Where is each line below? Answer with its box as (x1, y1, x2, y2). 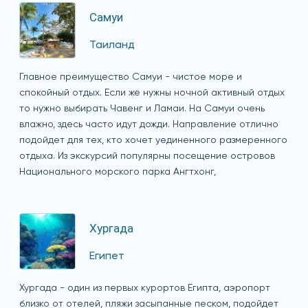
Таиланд (89, 40, 135, 52)
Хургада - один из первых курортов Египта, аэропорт (19, 283, 270, 294)
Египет (89, 251, 124, 263)
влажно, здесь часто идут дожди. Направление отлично (19, 120, 278, 130)
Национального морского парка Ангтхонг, (19, 167, 216, 177)
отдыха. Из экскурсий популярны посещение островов (19, 151, 275, 162)
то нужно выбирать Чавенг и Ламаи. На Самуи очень (19, 104, 265, 114)
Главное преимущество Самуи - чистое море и (19, 72, 242, 82)
